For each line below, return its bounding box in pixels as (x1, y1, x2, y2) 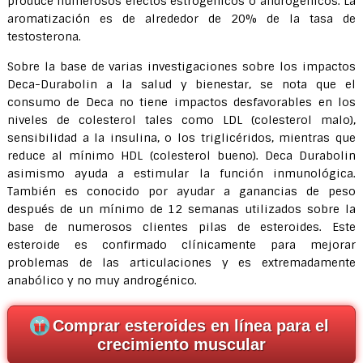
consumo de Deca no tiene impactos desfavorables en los (6, 95, 357, 109)
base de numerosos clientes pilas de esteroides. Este (6, 220, 357, 234)
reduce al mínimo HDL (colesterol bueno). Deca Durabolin (6, 148, 357, 163)
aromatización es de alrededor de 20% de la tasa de (6, 11, 357, 26)
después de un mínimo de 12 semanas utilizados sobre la (6, 202, 357, 216)
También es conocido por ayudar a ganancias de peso (6, 184, 357, 199)
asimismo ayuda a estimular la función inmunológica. (6, 166, 357, 181)
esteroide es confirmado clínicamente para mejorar (6, 237, 357, 252)
